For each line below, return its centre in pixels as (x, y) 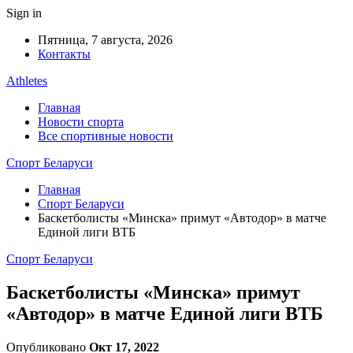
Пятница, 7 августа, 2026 (105, 40)
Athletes (27, 81)
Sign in (24, 13)
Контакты (64, 54)
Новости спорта (81, 122)
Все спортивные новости (106, 136)
